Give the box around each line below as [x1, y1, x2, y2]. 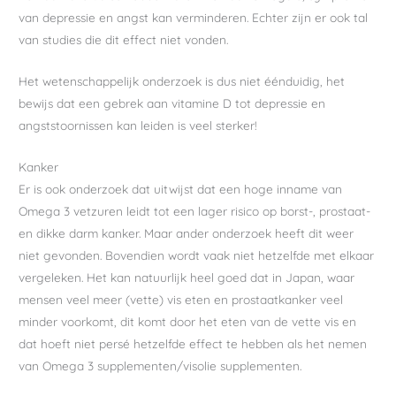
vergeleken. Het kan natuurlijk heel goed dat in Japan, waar [19, 269, 355, 285]
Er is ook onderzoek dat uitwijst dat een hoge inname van [19, 180, 343, 196]
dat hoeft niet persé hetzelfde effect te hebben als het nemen [19, 335, 368, 351]
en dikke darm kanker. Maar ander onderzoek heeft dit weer [19, 225, 354, 240]
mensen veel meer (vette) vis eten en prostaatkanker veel [19, 291, 344, 307]
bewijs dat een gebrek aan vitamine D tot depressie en [19, 95, 326, 111]
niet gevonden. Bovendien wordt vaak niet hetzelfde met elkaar [19, 247, 375, 263]
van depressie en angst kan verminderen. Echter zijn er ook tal [19, 10, 369, 26]
